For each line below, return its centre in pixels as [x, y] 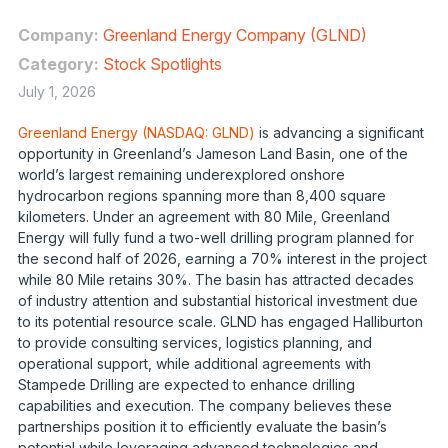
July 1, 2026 [56, 91]
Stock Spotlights [162, 64]
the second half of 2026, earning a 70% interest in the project [222, 258]
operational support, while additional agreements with [194, 363]
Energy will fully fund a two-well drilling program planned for [215, 237]
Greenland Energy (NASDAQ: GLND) [136, 132]
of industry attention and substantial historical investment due [217, 300]
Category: [60, 64]
